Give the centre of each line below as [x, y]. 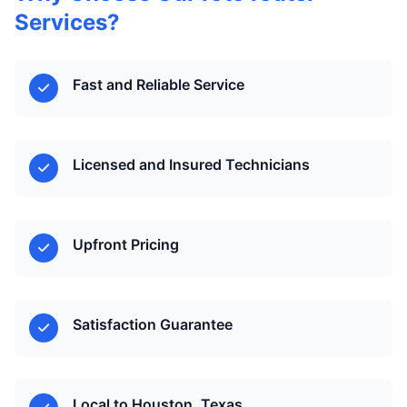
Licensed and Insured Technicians [191, 164]
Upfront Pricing [126, 244]
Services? [67, 22]
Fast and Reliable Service [159, 84]
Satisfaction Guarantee [153, 324]
